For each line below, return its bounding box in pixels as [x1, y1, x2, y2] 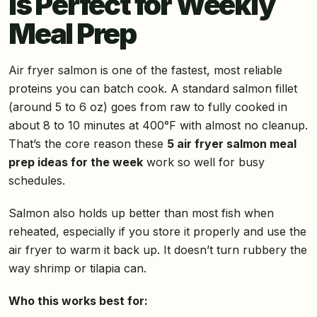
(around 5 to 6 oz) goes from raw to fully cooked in [8, 100, 287, 115]
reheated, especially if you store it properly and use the [8, 224, 306, 239]
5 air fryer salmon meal [167, 137, 296, 151]
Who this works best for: [8, 294, 148, 309]
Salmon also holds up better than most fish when [8, 206, 274, 221]
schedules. [8, 173, 65, 188]
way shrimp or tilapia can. [8, 261, 146, 276]
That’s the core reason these [8, 137, 167, 151]
